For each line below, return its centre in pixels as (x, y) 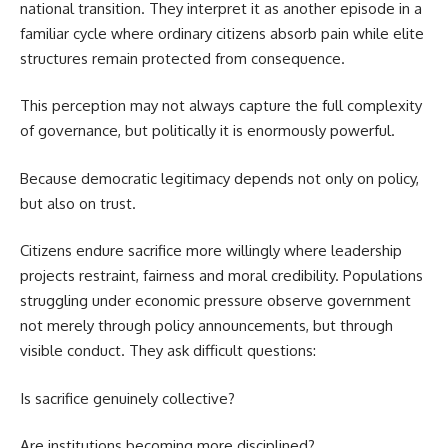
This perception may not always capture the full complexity (221, 106)
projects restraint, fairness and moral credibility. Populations (221, 276)
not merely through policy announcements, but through (206, 326)
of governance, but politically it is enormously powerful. (207, 131)
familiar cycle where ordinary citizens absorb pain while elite (222, 33)
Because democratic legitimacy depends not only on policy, (219, 178)
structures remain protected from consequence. (182, 58)
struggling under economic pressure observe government (215, 301)
